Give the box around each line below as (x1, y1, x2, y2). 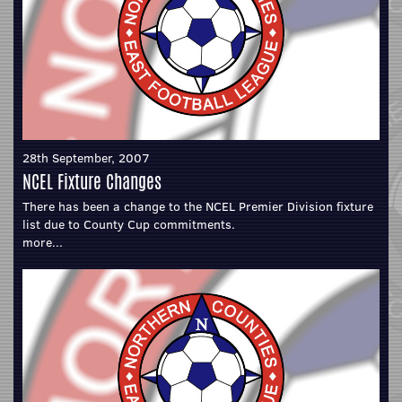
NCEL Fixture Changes (22, 169, 162, 196)
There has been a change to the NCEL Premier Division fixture (22, 197, 373, 216)
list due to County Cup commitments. (22, 215, 235, 234)
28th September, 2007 (22, 149, 150, 168)
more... (22, 233, 63, 252)
